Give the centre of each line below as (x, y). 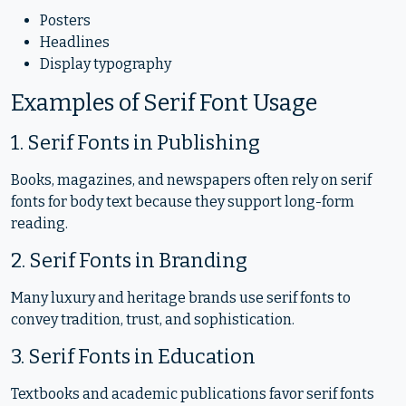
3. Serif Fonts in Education (133, 357)
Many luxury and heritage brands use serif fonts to (181, 298)
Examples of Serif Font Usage (164, 103)
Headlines (75, 42)
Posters (65, 20)
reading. (39, 223)
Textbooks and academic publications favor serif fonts (193, 394)
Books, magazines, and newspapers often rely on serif (191, 180)
